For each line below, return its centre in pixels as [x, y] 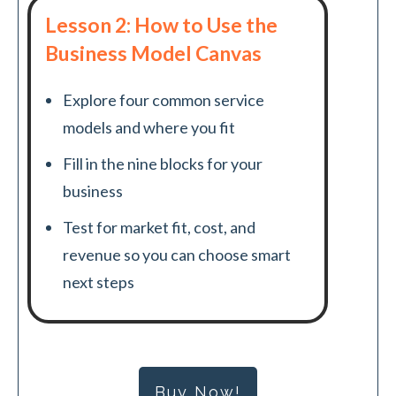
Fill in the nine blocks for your [163, 163]
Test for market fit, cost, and [159, 227]
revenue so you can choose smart [177, 254]
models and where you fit [149, 127]
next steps [99, 282]
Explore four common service [164, 99]
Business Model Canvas [153, 53]
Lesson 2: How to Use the [161, 24]
